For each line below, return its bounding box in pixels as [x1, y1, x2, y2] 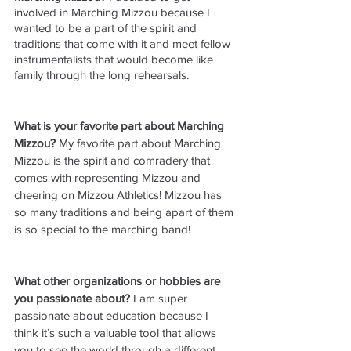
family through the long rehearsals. [14, 67, 192, 81]
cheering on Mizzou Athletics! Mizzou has [14, 187, 225, 201]
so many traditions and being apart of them [14, 204, 237, 219]
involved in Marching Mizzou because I [14, 5, 213, 19]
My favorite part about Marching [59, 136, 224, 150]
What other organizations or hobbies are [14, 273, 223, 288]
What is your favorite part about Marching [14, 118, 227, 132]
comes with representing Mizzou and [14, 170, 204, 184]
